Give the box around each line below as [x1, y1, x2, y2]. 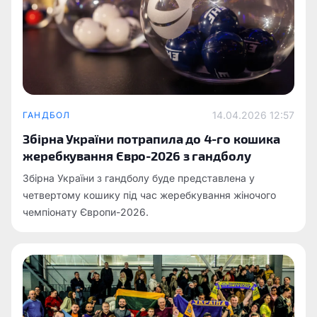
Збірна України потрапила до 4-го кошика [23, 131, 281, 146]
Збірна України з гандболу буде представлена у [23, 172, 255, 184]
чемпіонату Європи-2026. [23, 206, 149, 218]
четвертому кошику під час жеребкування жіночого [23, 189, 276, 201]
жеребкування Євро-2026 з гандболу [23, 148, 251, 163]
